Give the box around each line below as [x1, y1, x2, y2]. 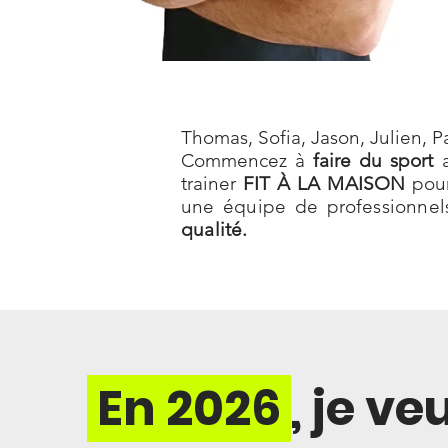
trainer [181, 172, 243, 195]
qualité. [181, 218, 248, 241]
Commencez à [181, 149, 314, 172]
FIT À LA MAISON [242, 172, 413, 195]
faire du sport [313, 149, 434, 172]
